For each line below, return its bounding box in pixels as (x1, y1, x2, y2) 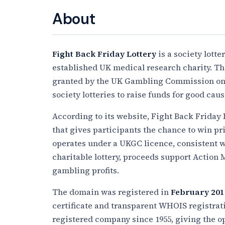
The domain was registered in (52, 186, 171, 197)
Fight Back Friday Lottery (52, 48, 156, 59)
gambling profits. (52, 164, 119, 176)
